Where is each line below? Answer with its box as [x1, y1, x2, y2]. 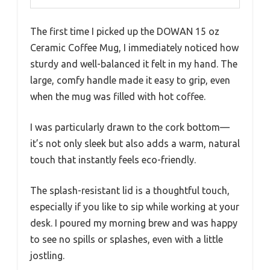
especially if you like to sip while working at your [30, 201, 239, 212]
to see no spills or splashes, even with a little [30, 233, 223, 245]
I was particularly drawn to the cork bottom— [30, 121, 230, 133]
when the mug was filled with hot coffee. [30, 90, 206, 102]
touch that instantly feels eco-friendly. [30, 154, 196, 165]
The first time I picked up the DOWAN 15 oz [30, 25, 219, 37]
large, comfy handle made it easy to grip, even [30, 74, 230, 86]
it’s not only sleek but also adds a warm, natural [30, 137, 240, 149]
